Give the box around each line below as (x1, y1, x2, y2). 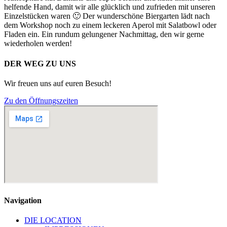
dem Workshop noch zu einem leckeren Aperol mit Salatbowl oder (4, 21, 216, 30)
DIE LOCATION (24, 216, 82, 225)
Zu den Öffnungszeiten (4, 96, 78, 105)
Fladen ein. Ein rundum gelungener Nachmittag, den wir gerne (4, 30, 204, 39)
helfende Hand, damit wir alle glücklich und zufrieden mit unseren (4, 3, 215, 12)
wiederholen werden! (4, 39, 72, 48)
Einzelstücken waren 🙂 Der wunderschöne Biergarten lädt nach (4, 12, 210, 21)
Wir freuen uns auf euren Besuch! (4, 79, 111, 88)
